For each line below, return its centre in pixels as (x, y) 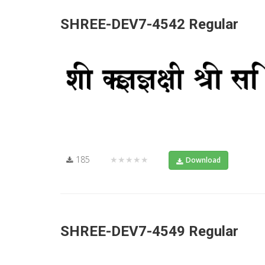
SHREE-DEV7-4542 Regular (149, 25)
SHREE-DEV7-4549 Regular (149, 231)
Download (203, 160)
